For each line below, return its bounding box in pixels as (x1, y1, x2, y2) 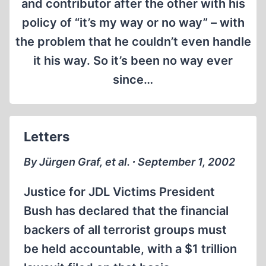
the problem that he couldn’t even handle (15, 34, 251, 49)
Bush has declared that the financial (24, 204, 229, 218)
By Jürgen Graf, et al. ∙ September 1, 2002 (24, 156, 235, 168)
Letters (24, 129, 69, 144)
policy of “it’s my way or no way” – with (21, 15, 245, 30)
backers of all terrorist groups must (24, 223, 227, 237)
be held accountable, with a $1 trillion (24, 242, 237, 256)
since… (113, 72, 153, 87)
